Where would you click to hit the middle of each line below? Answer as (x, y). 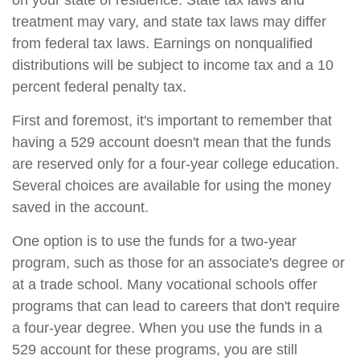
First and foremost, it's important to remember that (172, 121)
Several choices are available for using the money (172, 186)
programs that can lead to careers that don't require (176, 306)
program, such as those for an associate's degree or (178, 263)
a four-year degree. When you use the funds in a (167, 328)
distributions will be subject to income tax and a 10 (173, 65)
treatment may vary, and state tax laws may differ (169, 22)
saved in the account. (80, 207)
